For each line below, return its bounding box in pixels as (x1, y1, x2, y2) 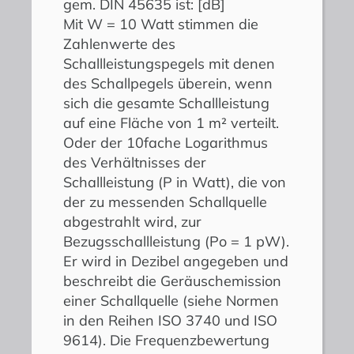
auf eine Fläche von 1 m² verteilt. (63, 114, 279, 133)
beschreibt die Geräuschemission (63, 272, 281, 291)
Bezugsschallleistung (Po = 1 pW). (63, 232, 289, 251)
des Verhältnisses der (63, 153, 206, 172)
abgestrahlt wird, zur (63, 213, 201, 232)
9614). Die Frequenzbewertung (63, 331, 269, 350)
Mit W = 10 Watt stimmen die (63, 15, 258, 34)
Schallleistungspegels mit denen (63, 55, 275, 73)
